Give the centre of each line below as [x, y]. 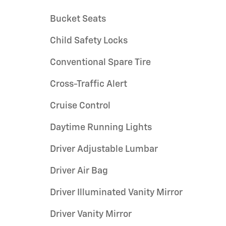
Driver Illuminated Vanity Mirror [116, 192]
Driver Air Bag [79, 171]
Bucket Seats [78, 19]
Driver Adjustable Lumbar [104, 149]
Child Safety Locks [89, 41]
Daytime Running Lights [101, 127]
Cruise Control [80, 106]
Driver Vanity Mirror [91, 214]
